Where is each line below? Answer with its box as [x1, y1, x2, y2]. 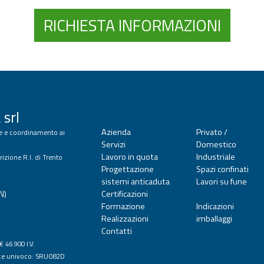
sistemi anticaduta [101, 175, 170, 189]
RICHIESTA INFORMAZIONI [43, 13, 221, 38]
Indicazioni [196, 200, 234, 213]
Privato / [196, 126, 227, 139]
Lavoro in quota [101, 150, 159, 164]
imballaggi [196, 212, 232, 226]
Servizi [101, 138, 126, 151]
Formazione [101, 200, 146, 213]
